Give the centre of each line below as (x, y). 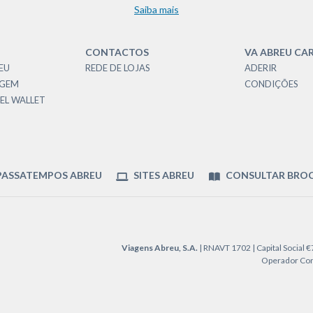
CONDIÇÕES (271, 84)
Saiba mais (156, 9)
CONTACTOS (117, 52)
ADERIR (261, 68)
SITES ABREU (163, 175)
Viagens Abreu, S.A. (160, 248)
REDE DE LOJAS (118, 68)
